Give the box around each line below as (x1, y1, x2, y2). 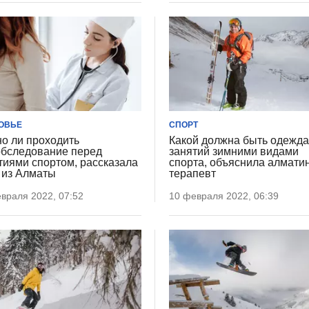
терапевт (169, 167, 217, 179)
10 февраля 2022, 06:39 (169, 190, 279, 201)
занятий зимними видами (169, 145, 299, 157)
